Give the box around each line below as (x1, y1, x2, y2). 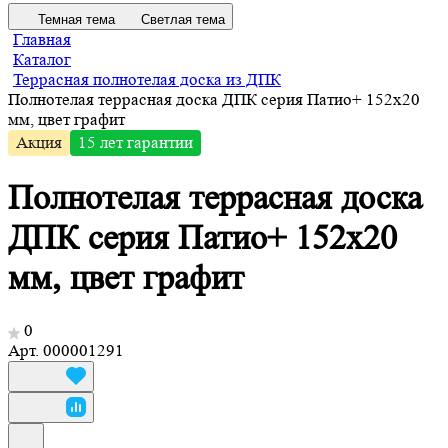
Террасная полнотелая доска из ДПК (13, 69, 281, 89)
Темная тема (38, 11, 115, 27)
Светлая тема (141, 11, 225, 27)
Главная (13, 29, 71, 49)
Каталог (13, 49, 71, 69)
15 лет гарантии (78, 132, 193, 152)
